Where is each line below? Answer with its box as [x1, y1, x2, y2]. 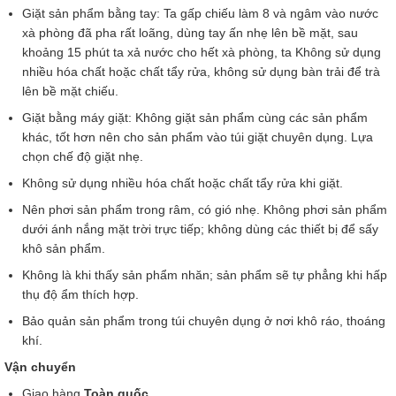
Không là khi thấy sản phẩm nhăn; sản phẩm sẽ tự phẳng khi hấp [22, 268, 387, 282]
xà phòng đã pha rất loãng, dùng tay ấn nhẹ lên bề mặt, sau [22, 26, 358, 40]
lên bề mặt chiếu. [22, 84, 118, 98]
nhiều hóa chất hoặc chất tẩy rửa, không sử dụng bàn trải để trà [22, 65, 380, 79]
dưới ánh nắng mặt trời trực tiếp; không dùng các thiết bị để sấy [22, 222, 378, 236]
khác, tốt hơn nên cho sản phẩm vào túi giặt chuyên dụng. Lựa [22, 130, 373, 144]
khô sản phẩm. [22, 241, 105, 255]
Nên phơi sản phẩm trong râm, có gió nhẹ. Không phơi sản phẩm [22, 202, 387, 217]
